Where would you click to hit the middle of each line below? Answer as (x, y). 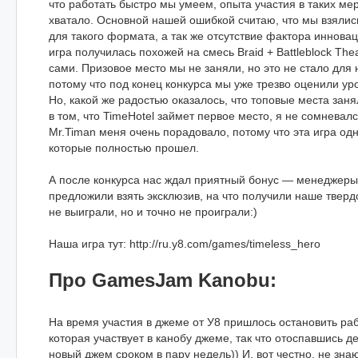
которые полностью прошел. (124, 148)
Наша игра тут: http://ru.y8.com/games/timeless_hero (185, 244)
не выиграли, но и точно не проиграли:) (153, 212)
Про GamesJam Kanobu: (163, 280)
